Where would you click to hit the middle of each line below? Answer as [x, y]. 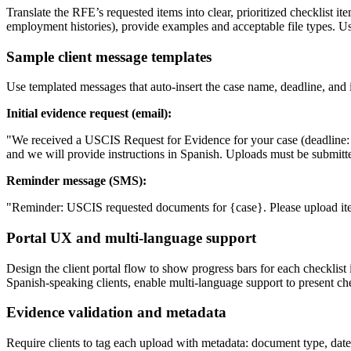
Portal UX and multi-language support [131, 238]
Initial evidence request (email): [89, 114]
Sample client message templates [109, 56]
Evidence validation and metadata [116, 313]
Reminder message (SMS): [76, 181]
